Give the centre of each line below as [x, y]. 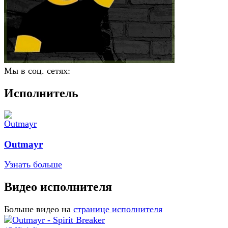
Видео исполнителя [58, 187]
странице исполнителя [118, 209]
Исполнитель [41, 93]
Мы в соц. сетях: [37, 71]
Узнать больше [33, 165]
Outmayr [23, 144]
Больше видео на [37, 209]
